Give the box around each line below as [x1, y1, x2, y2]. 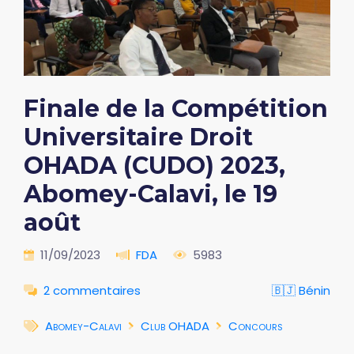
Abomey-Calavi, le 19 [24, 179, 277, 209]
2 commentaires [43, 281, 141, 299]
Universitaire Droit [24, 122, 253, 152]
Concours [228, 317, 283, 334]
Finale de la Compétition [24, 93, 328, 123]
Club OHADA [141, 317, 209, 334]
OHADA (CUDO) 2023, [24, 150, 285, 180]
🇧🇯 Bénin [272, 281, 330, 299]
